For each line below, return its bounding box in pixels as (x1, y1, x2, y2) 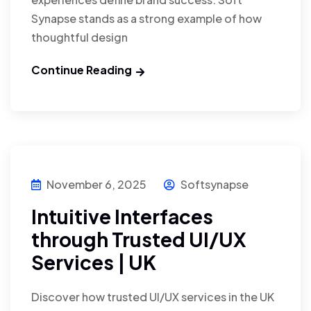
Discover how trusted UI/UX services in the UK (31, 289, 274, 304)
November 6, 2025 (47, 176, 146, 192)
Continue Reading (31, 62, 132, 77)
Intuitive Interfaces (31, 203, 213, 228)
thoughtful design (31, 29, 128, 44)
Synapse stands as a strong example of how (31, 10, 262, 26)
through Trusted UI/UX (31, 226, 246, 251)
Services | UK (31, 249, 156, 274)
